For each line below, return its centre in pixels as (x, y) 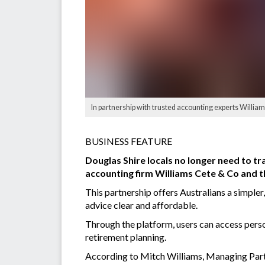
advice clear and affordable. (141, 205)
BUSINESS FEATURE (130, 141)
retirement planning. (127, 237)
